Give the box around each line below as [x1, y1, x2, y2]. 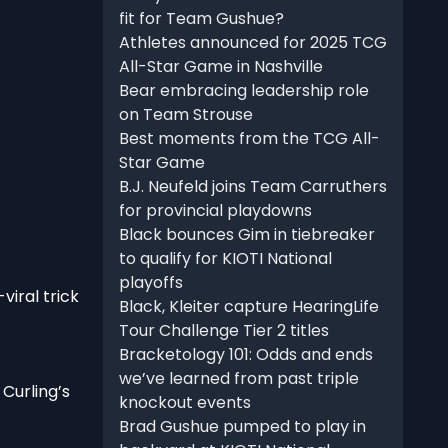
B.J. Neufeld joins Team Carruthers [118, 175, 387, 199]
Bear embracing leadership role [118, 79, 369, 103]
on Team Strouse [118, 103, 253, 127]
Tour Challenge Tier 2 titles [118, 319, 329, 343]
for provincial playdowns [118, 199, 312, 223]
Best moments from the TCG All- [118, 127, 380, 151]
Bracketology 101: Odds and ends [118, 343, 373, 367]
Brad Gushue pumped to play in [118, 415, 366, 439]
